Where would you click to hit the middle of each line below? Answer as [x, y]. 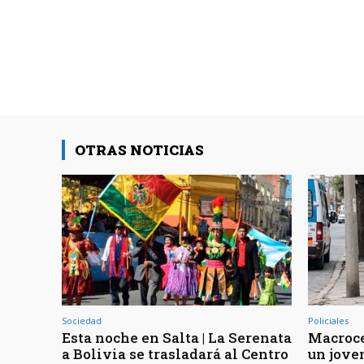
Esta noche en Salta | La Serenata [177, 338]
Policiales [328, 321]
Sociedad [82, 321]
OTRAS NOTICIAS [139, 150]
